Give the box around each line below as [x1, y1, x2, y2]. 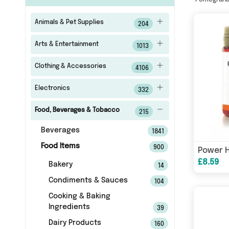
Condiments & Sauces [48, 177, 128, 184]
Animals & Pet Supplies [34, 19, 104, 26]
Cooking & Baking [48, 193, 110, 200]
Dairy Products [48, 219, 101, 226]
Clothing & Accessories [34, 63, 106, 70]
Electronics [34, 85, 70, 91]
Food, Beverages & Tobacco [34, 107, 120, 113]
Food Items [40, 143, 80, 150]
